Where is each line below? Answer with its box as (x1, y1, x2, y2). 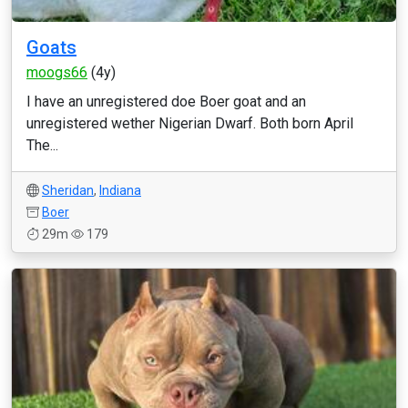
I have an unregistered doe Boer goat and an (26, 93, 306, 110)
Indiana (99, 183, 141, 198)
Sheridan (42, 183, 94, 198)
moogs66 (26, 64, 87, 81)
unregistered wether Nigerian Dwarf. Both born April (26, 115, 353, 132)
